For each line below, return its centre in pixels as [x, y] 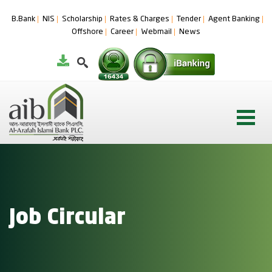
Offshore [87, 32]
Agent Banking [234, 19]
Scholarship [82, 19]
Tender [189, 19]
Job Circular [67, 218]
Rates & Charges [140, 19]
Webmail [156, 32]
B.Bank [23, 19]
